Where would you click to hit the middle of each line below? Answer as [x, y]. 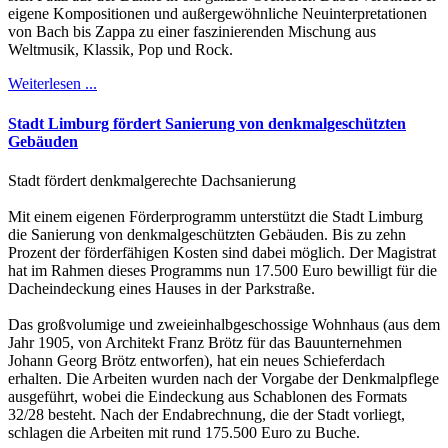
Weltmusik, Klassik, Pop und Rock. [120, 50]
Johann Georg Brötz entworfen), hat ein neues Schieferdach [196, 360]
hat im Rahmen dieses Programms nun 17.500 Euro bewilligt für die [222, 270]
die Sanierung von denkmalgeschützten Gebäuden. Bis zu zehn [207, 234]
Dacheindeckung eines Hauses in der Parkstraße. [161, 288]
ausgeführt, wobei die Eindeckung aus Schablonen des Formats [207, 396]
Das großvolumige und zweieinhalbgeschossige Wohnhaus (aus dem [224, 324]
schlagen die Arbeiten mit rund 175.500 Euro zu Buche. [184, 432]
